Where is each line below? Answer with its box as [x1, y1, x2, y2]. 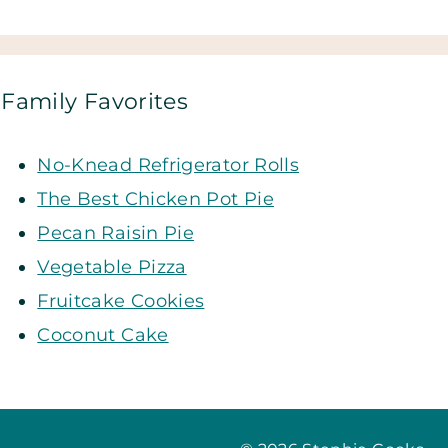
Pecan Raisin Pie [37, 222, 195, 244]
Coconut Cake [37, 324, 169, 346]
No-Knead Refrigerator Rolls [37, 154, 300, 176]
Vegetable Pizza [37, 256, 187, 278]
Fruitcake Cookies [37, 290, 205, 312]
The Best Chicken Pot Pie [37, 188, 274, 210]
